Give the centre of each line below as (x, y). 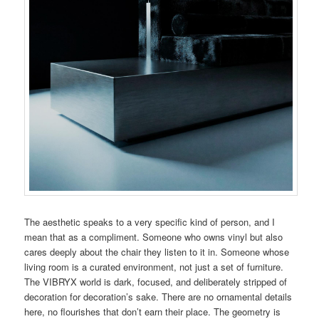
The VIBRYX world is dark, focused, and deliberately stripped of (156, 281)
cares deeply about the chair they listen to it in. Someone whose (157, 251)
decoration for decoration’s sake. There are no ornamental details (158, 296)
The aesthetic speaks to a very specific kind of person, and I (150, 221)
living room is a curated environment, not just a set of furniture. (154, 266)
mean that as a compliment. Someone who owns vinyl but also (154, 236)
